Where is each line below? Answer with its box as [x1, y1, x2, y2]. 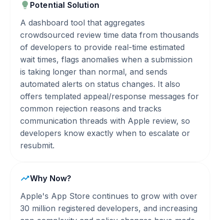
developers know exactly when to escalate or [20, 128, 190, 138]
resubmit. [20, 140, 55, 150]
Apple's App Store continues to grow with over [20, 191, 197, 201]
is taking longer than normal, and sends [20, 67, 167, 77]
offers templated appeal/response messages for [20, 91, 199, 101]
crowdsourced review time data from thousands [20, 30, 199, 40]
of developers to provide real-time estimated [20, 42, 185, 52]
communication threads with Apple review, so [20, 116, 190, 126]
